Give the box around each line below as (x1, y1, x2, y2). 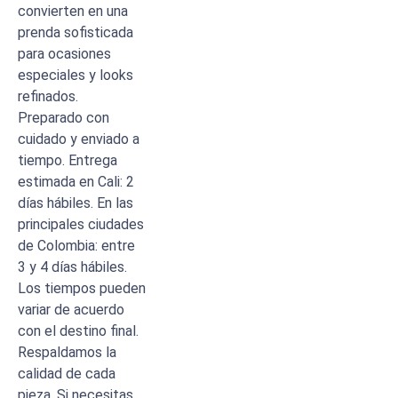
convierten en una (18, 2, 128, 20)
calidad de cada (18, 364, 115, 382)
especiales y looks (18, 66, 133, 84)
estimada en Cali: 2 (18, 172, 134, 190)
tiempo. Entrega (18, 151, 117, 169)
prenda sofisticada (18, 23, 133, 41)
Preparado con (18, 108, 109, 126)
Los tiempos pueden (18, 279, 146, 297)
